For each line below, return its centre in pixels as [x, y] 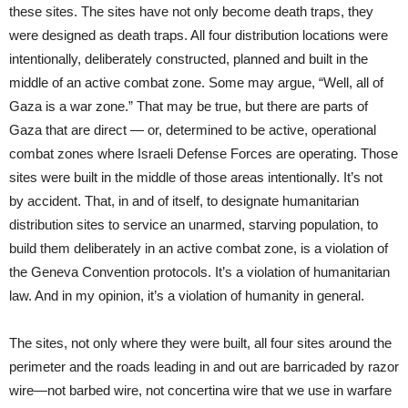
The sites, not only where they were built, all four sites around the [200, 342]
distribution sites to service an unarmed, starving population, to [194, 224]
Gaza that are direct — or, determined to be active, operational [193, 129]
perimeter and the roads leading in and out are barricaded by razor [204, 366]
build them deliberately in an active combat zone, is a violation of [199, 248]
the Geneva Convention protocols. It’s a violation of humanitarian [199, 271]
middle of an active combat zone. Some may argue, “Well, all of [196, 82]
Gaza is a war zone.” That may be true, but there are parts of [189, 106]
